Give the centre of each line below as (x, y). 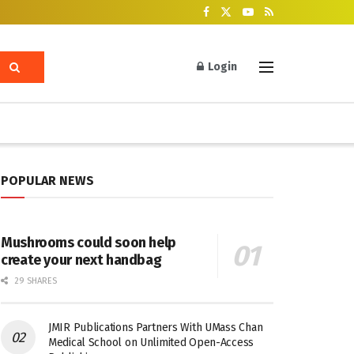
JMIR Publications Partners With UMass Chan (156, 328)
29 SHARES (34, 281)
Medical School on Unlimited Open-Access (151, 343)
